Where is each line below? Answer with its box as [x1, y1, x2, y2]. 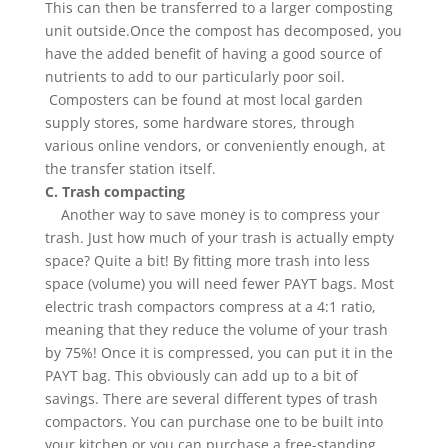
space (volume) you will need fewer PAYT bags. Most [44, 274, 394, 293]
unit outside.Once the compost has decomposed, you [44, 21, 402, 40]
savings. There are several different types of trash [44, 389, 378, 408]
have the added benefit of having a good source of [44, 44, 382, 63]
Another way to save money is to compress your [44, 205, 380, 224]
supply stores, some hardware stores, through [44, 113, 355, 132]
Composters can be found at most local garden [44, 90, 363, 109]
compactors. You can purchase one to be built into [44, 412, 383, 431]
